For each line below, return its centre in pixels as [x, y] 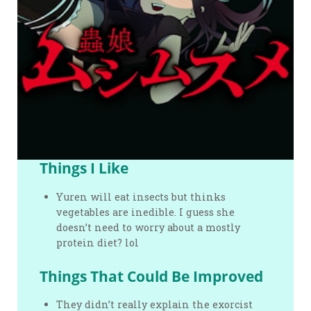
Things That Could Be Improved [152, 276]
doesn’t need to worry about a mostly [149, 227]
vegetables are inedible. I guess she [146, 212]
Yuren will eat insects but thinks [141, 196]
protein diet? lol [98, 242]
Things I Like [84, 168]
